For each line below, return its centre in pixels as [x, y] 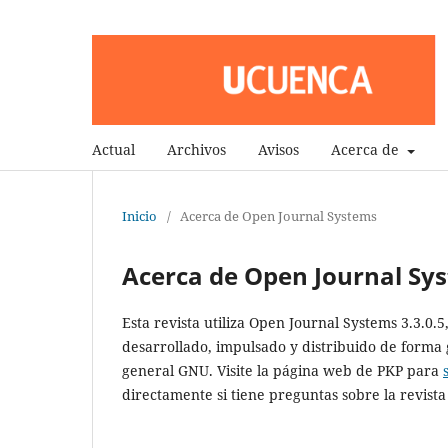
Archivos [196, 150]
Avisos [278, 150]
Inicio [139, 216]
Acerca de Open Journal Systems [278, 216]
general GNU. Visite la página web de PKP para [282, 371]
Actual [113, 150]
